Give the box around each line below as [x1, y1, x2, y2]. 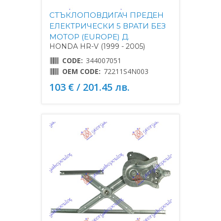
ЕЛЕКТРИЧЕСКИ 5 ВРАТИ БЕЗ [49, 21, 166, 31]
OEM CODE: [62, 66, 101, 76]
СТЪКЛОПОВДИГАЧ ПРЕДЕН [49, 10, 164, 20]
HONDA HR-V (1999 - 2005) [49, 41, 145, 51]
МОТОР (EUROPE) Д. [49, 32, 129, 41]
